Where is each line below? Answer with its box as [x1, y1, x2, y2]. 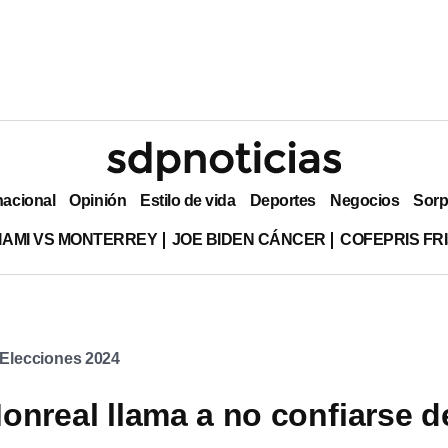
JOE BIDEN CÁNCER [171, 230, 327, 248]
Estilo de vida [140, 191, 236, 209]
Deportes [249, 191, 316, 209]
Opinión [69, 191, 127, 209]
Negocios [329, 191, 400, 209]
